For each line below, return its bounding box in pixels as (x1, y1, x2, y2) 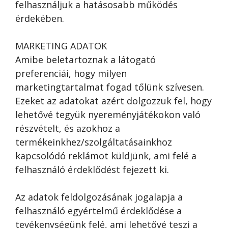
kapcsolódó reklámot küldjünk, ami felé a (15, 150, 196, 162)
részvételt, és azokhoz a (15, 122, 120, 134)
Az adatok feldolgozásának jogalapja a (15, 191, 183, 203)
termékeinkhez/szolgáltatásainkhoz (15, 136, 172, 148)
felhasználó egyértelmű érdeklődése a (15, 205, 182, 217)
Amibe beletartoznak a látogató (15, 53, 156, 66)
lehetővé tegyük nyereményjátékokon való (15, 108, 201, 121)
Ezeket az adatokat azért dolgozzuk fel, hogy (15, 95, 212, 107)
